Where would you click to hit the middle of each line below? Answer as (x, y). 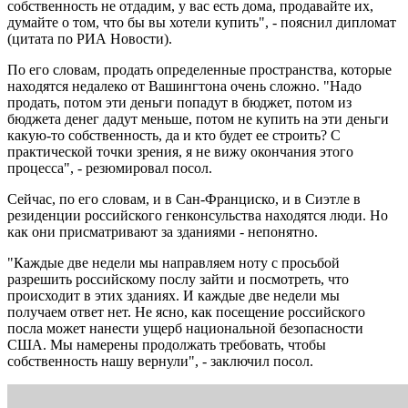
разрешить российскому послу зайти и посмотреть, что (178, 279)
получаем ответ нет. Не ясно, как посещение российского (186, 311)
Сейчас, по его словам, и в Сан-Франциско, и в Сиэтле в (184, 199)
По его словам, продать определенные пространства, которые (199, 69)
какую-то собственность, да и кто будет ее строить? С (174, 135)
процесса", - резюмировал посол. (110, 168)
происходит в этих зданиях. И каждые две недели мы (173, 295)
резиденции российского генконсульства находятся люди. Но (198, 215)
